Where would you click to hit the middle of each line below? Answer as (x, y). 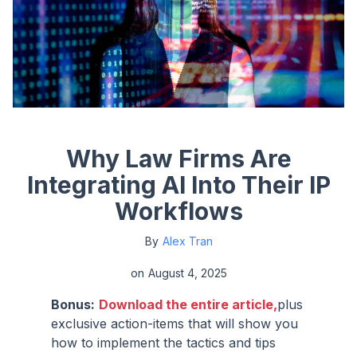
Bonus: (73, 304)
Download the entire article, (188, 304)
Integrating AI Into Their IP (178, 184)
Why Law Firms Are (178, 158)
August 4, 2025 (187, 273)
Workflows (178, 211)
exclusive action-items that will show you (175, 323)
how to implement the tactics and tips (163, 342)
